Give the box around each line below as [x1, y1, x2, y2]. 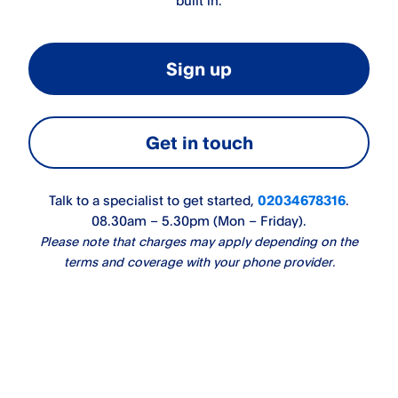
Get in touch [145, 131, 253, 154]
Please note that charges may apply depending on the [40, 234, 358, 249]
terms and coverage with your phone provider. [63, 254, 335, 269]
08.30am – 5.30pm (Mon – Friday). [92, 212, 306, 229]
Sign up [166, 58, 232, 80]
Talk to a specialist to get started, [49, 192, 258, 209]
